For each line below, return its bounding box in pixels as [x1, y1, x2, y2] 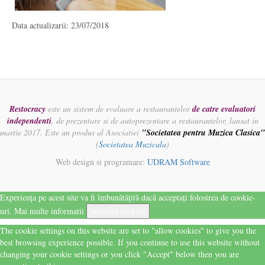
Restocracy [9, 103, 46, 115]
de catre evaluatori [192, 103, 256, 115]
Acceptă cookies [91, 205, 145, 216]
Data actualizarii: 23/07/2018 [12, 20, 109, 31]
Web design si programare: [55, 156, 147, 167]
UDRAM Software [147, 156, 210, 167]
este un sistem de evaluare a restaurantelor [46, 103, 192, 114]
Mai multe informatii [14, 205, 84, 216]
